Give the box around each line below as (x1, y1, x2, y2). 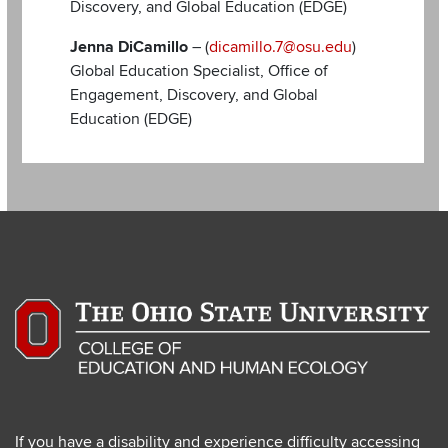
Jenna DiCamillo (70, 36, 188, 57)
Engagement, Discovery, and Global (70, 84, 318, 105)
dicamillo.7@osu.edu (209, 36, 352, 57)
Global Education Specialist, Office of (70, 60, 328, 81)
